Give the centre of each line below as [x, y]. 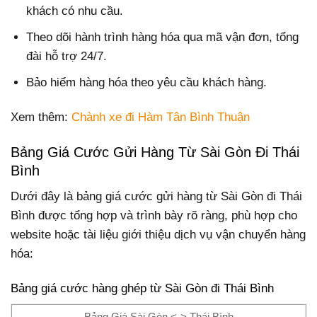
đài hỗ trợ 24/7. [67, 57]
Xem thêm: [41, 117]
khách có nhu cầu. [75, 11]
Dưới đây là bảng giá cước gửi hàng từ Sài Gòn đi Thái [156, 196]
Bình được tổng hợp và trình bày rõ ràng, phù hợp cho [154, 215]
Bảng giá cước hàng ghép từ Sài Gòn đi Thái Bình [142, 288]
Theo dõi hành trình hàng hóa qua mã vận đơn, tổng [163, 38]
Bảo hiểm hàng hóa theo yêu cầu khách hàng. [147, 83]
